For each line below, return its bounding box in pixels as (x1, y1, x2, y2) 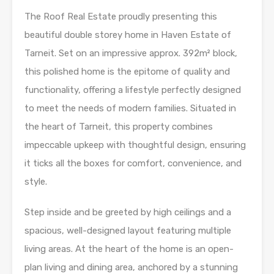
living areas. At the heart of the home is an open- (24, 243, 234, 254)
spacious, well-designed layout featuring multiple (24, 224, 231, 236)
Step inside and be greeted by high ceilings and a (24, 206, 231, 218)
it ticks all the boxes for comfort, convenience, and (24, 157, 242, 169)
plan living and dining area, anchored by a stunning (24, 261, 238, 273)
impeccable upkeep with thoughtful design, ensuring (24, 139, 246, 150)
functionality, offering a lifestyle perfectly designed (24, 84, 241, 95)
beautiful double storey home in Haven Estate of (24, 29, 231, 40)
